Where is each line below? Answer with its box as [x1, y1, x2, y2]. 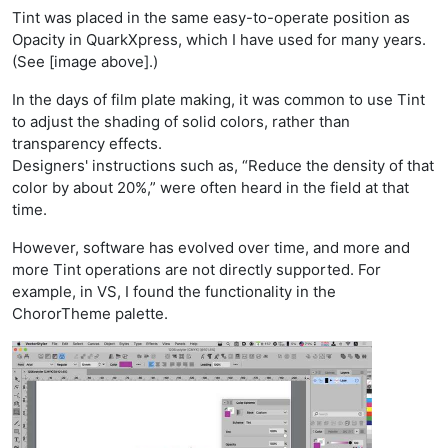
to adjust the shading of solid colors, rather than [12, 112, 350, 132]
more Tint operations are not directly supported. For [12, 260, 381, 280]
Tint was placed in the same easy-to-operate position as [12, 8, 410, 28]
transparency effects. [12, 134, 162, 154]
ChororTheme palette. [12, 304, 168, 324]
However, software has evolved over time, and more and [12, 238, 410, 258]
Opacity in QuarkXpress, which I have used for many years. [12, 30, 426, 50]
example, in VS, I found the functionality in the [12, 282, 336, 302]
